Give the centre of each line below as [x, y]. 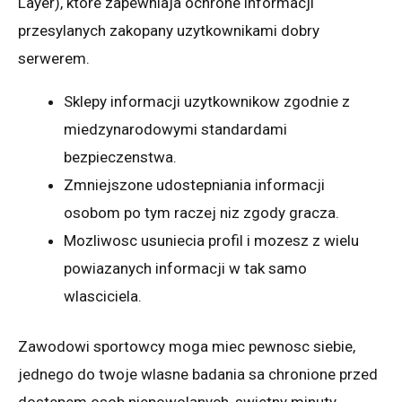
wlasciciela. [103, 296]
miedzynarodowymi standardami [175, 129]
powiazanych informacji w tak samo [185, 268]
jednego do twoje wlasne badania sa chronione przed [198, 374]
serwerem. [54, 58]
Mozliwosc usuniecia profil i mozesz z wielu [211, 240]
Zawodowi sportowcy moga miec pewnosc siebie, [187, 346]
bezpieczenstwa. [120, 157]
